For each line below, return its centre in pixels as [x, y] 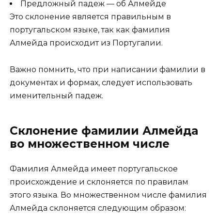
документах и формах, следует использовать [101, 82]
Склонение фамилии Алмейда [104, 131]
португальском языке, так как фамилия [90, 30]
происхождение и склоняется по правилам [99, 182]
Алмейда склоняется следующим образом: [98, 208]
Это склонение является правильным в [90, 17]
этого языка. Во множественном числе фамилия [108, 195]
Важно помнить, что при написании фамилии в [108, 69]
